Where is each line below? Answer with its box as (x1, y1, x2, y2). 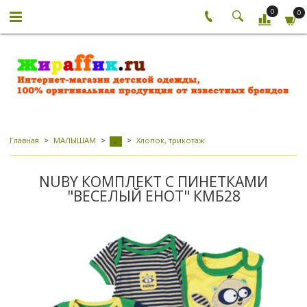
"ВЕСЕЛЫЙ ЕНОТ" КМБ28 (66, 186, 241, 206)
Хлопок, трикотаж (136, 135, 205, 146)
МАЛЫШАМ (53, 135, 96, 146)
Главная (10, 135, 39, 146)
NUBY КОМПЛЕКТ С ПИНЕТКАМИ (39, 172, 268, 192)
